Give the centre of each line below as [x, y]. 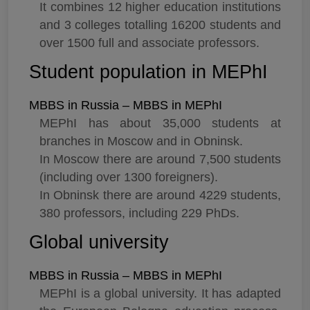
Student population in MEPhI [148, 72]
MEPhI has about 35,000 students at [160, 124]
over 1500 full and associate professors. [149, 43]
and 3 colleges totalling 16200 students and [160, 25]
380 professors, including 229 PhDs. [139, 213]
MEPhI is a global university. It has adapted [160, 294]
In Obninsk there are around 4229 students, [160, 195]
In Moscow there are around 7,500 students [160, 159]
